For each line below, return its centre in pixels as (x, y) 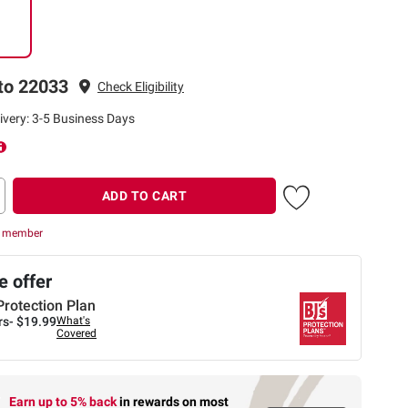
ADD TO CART (144, 196)
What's (73, 321)
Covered (76, 334)
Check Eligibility (141, 86)
